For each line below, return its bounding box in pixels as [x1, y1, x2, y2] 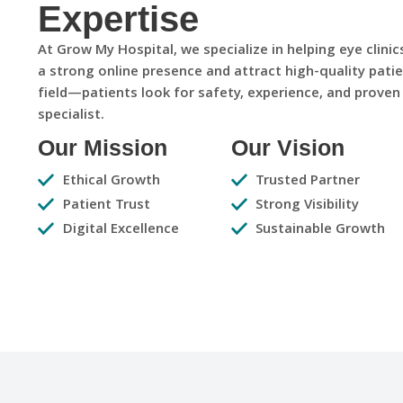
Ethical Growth [62, 169, 160, 193]
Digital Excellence [62, 218, 179, 242]
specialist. [38, 104, 104, 129]
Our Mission [38, 135, 167, 161]
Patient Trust [62, 193, 150, 218]
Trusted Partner [255, 169, 361, 193]
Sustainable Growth [255, 218, 386, 242]
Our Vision [230, 135, 345, 161]
